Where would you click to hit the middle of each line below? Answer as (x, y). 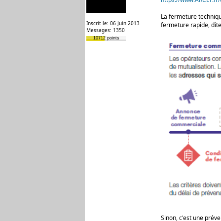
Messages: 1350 (106, 30)
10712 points (106, 38)
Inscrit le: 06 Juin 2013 (113, 23)
